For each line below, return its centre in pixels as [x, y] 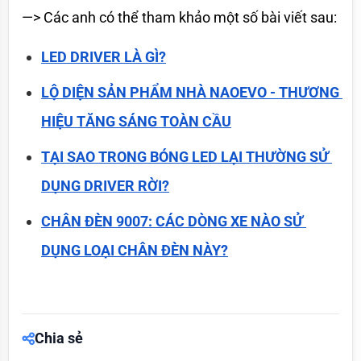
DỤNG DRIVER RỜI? [105, 185]
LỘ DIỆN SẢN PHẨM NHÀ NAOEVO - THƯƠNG [190, 92]
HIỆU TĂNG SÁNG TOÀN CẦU [136, 121]
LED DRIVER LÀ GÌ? [104, 56]
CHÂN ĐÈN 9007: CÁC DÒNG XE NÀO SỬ [172, 221]
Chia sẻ [59, 338]
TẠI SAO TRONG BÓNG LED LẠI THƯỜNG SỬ [185, 156]
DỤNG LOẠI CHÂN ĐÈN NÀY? [135, 250]
